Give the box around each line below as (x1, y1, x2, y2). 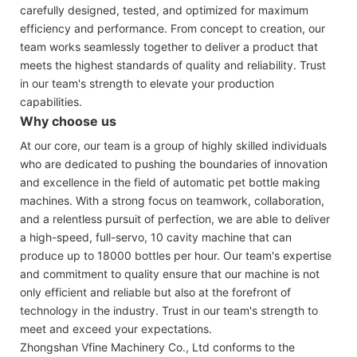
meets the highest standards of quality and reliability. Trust (20, 57, 326, 72)
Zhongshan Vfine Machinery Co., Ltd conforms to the (20, 339, 295, 354)
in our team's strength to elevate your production (20, 76, 274, 90)
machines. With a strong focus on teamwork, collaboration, (20, 193, 324, 207)
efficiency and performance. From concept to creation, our (20, 21, 325, 35)
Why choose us (20, 112, 116, 129)
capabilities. (20, 94, 82, 108)
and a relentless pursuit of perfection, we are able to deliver (20, 211, 330, 226)
